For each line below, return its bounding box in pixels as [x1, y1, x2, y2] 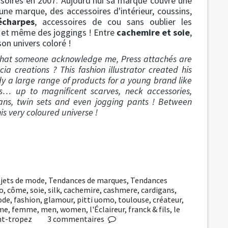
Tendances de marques [48, 175, 127, 185]
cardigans [140, 184, 175, 195]
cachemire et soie [117, 26, 190, 38]
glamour [44, 194, 73, 205]
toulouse [118, 194, 149, 205]
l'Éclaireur [90, 204, 125, 214]
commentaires [52, 213, 104, 224]
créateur [153, 194, 182, 205]
